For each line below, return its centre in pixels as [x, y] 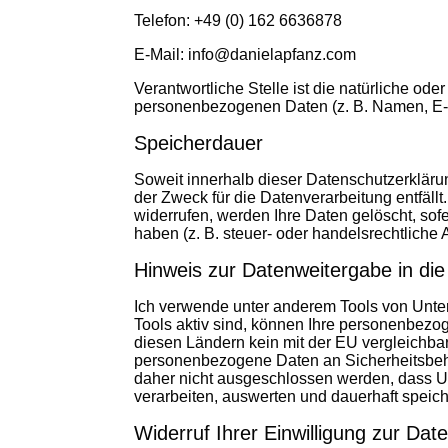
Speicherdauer [199, 143]
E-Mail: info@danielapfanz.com [245, 54]
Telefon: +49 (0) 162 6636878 [238, 20]
